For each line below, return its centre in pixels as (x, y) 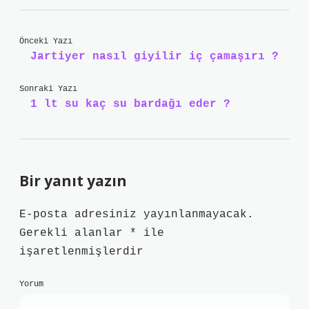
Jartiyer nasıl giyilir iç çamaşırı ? (154, 57)
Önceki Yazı (46, 41)
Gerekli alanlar (74, 233)
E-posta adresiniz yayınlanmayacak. (137, 215)
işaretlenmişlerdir (81, 252)
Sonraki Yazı (48, 89)
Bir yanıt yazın (73, 181)
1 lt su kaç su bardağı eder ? (130, 104)
